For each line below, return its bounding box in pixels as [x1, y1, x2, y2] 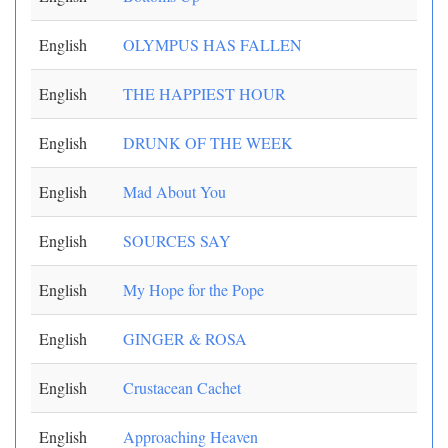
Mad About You [123, 181, 226, 202]
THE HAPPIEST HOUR [123, 83, 286, 104]
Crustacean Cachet [123, 377, 241, 398]
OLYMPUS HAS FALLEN [123, 34, 302, 55]
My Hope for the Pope [123, 279, 264, 300]
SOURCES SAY [123, 230, 231, 251]
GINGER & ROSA [123, 328, 247, 349]
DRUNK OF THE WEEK [123, 132, 293, 153]
